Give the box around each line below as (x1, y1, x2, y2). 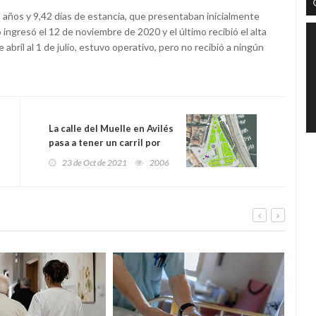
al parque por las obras (49, 165, 150, 177)
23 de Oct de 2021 (62, 157, 127, 169)
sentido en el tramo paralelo (49, 151, 175, 163)
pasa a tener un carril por (49, 137, 161, 149)
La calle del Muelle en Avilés (49, 123, 174, 135)
